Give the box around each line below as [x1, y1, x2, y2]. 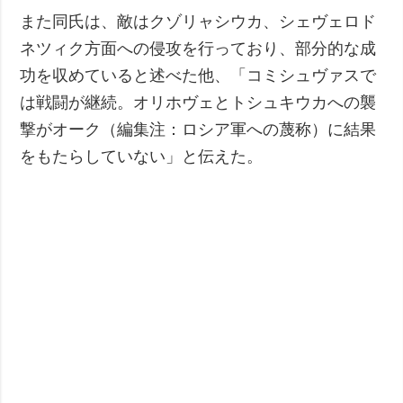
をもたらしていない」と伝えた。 [20, 147, 264, 166]
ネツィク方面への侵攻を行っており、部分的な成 [20, 39, 377, 58]
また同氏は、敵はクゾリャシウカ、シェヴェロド [20, 12, 377, 31]
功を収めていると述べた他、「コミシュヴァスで [20, 66, 377, 85]
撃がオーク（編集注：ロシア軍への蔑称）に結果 [20, 120, 377, 139]
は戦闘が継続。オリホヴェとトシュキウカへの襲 [20, 93, 377, 112]
